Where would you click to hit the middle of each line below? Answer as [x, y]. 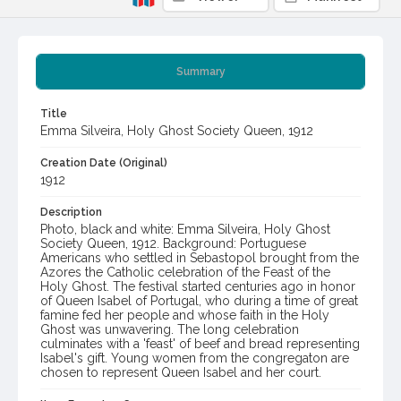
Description [71, 213]
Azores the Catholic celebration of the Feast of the [185, 273]
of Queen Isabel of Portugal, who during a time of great [199, 301]
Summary [200, 72]
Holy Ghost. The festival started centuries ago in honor [198, 287]
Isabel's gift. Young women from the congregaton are [195, 358]
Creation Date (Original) [104, 163]
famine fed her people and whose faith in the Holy [185, 316]
